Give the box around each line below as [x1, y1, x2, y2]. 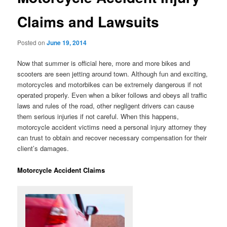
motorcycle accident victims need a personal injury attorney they [17, 122, 207, 132]
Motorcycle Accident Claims [17, 165, 105, 175]
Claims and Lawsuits [17, 11, 160, 32]
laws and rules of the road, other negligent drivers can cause [17, 101, 195, 111]
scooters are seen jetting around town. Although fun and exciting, [17, 69, 208, 79]
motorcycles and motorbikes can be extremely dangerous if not [17, 80, 203, 90]
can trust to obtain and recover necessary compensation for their [17, 133, 207, 143]
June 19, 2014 [47, 38, 87, 48]
